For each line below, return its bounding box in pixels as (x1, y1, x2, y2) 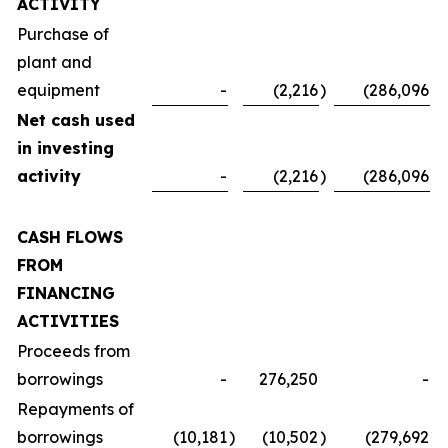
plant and (17, 52, 92, 72)
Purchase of (17, 24, 109, 44)
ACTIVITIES (17, 311, 119, 331)
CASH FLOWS (17, 227, 123, 247)
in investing (17, 138, 114, 158)
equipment (17, 80, 100, 100)
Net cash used (17, 110, 135, 130)
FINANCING (17, 283, 115, 303)
